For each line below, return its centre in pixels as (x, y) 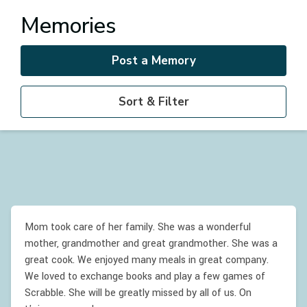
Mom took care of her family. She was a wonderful (138, 227)
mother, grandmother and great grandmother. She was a (151, 244)
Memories (68, 26)
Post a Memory (153, 61)
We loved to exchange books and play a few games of (145, 277)
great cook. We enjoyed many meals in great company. (147, 260)
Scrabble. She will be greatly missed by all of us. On (138, 293)
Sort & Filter (153, 102)
